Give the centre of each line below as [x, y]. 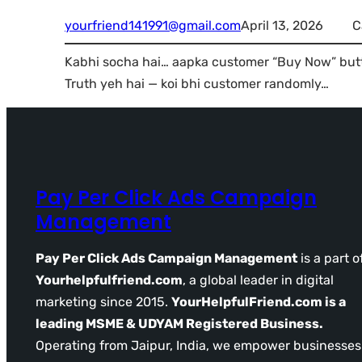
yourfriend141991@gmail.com [153, 25]
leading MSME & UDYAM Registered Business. [179, 323]
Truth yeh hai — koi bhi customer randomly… [197, 83]
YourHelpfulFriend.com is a [259, 301]
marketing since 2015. [103, 301]
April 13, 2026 [282, 25]
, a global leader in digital [258, 280]
